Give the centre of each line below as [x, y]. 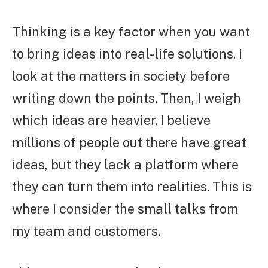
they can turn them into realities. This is [132, 186]
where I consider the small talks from [125, 208]
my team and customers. [86, 231]
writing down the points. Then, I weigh [127, 98]
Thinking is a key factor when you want [131, 31]
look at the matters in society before [121, 76]
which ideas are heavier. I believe [111, 120]
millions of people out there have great [129, 142]
